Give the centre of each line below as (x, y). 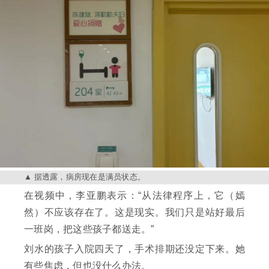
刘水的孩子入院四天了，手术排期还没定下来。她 (134, 249)
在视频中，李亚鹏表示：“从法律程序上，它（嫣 (134, 196)
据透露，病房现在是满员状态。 (89, 177)
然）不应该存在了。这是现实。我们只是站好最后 (134, 213)
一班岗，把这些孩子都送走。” (89, 229)
